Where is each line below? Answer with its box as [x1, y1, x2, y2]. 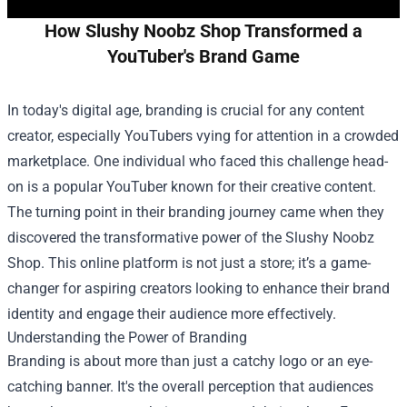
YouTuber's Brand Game [107, 45, 300, 67]
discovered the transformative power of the [7, 229, 285, 246]
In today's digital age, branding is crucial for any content [7, 102, 364, 119]
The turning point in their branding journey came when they [7, 203, 384, 221]
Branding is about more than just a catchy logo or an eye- [7, 352, 372, 370]
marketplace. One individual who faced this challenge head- [7, 153, 388, 170]
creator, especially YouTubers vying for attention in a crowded [7, 127, 399, 144]
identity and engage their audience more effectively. [7, 305, 336, 323]
